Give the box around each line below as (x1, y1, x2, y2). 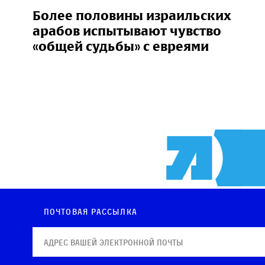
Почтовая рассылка (44, 206, 137, 216)
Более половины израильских (33, 7, 231, 24)
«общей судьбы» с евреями (33, 37, 209, 55)
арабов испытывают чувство (33, 22, 221, 40)
